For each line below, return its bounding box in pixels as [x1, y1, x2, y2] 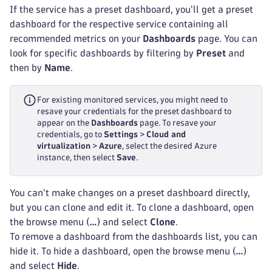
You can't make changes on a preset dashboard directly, [10, 188, 250, 197]
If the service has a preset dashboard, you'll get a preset [10, 5, 253, 14]
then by [10, 63, 44, 72]
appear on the [37, 119, 91, 127]
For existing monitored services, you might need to [37, 96, 228, 104]
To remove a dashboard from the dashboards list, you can [10, 232, 257, 241]
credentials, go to [37, 131, 104, 138]
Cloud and [146, 131, 186, 138]
